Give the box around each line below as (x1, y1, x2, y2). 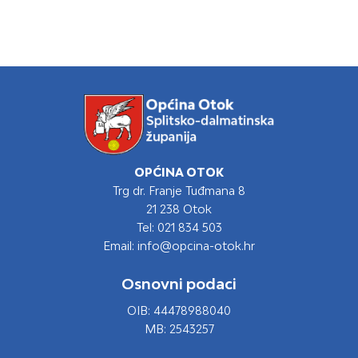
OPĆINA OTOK (134, 165, 224, 179)
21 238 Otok (146, 202, 212, 216)
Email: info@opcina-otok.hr (103, 239, 255, 253)
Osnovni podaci (121, 274, 237, 292)
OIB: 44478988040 (127, 303, 231, 317)
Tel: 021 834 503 (136, 221, 222, 234)
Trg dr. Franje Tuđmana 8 (113, 184, 245, 197)
